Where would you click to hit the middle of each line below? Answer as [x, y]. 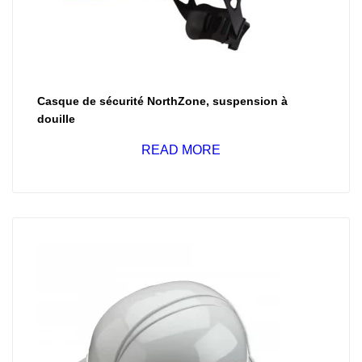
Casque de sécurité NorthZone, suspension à [162, 101]
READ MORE [181, 150]
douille [56, 119]
